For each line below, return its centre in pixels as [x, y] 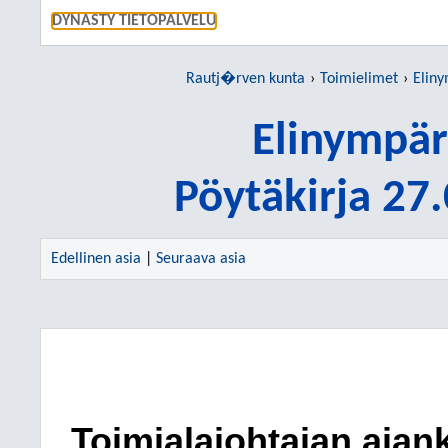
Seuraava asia [201, 259]
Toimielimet [359, 79]
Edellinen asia [96, 259]
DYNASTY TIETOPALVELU [134, 21]
